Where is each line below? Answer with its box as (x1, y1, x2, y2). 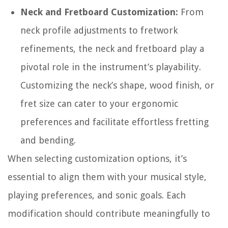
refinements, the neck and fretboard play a (20, 43, 204, 54)
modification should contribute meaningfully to (8, 208, 210, 219)
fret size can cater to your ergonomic (20, 98, 178, 109)
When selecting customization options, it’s (8, 153, 187, 164)
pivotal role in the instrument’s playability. (20, 62, 201, 73)
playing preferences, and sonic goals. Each (8, 190, 186, 201)
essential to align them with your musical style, (8, 172, 207, 183)
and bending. (20, 135, 76, 146)
